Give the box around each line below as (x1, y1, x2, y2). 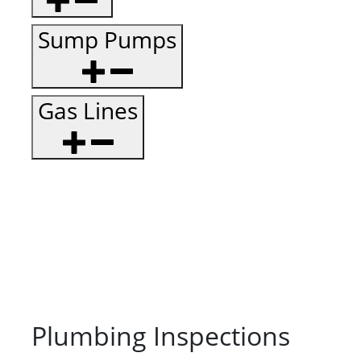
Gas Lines (38, 95, 138, 127)
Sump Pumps (38, 24, 176, 56)
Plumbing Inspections (31, 318, 290, 354)
